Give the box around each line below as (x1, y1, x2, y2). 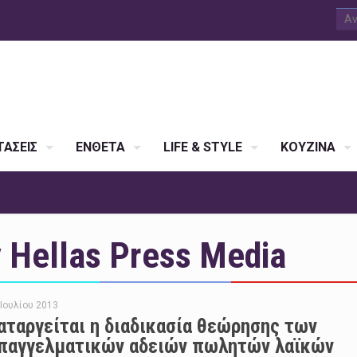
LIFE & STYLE (163, 139, 243, 155)
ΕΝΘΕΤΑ (76, 139, 126, 155)
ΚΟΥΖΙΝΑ (280, 139, 336, 155)
